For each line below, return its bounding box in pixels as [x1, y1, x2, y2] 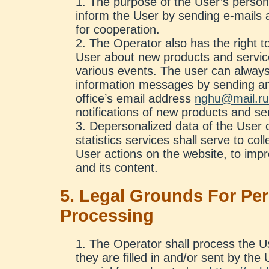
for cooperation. [76, 23, 160, 36]
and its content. [76, 161, 158, 174]
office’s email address [76, 92, 195, 105]
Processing [60, 206, 154, 225]
